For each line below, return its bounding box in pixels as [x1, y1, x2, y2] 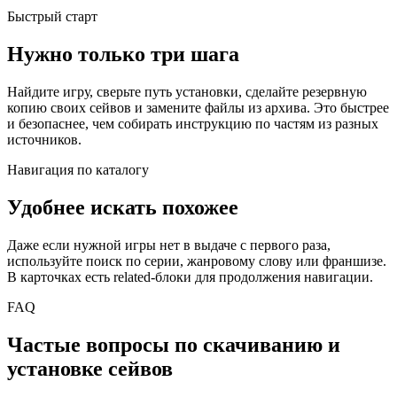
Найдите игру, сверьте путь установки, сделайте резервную [7, 84, 367, 99]
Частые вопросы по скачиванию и [7, 332, 340, 356]
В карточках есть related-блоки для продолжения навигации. [7, 269, 373, 284]
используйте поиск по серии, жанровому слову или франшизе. [7, 253, 386, 269]
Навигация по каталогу [7, 162, 149, 177]
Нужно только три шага [7, 43, 239, 66]
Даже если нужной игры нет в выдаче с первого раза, [7, 237, 331, 253]
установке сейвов [7, 356, 173, 380]
